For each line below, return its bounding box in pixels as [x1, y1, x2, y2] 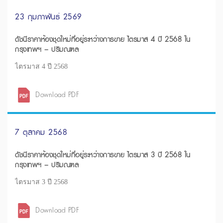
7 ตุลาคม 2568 [15, 125, 67, 138]
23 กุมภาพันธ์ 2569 [15, 10, 82, 23]
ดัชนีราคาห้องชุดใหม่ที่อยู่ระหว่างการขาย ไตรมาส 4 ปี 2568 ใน [15, 33, 191, 45]
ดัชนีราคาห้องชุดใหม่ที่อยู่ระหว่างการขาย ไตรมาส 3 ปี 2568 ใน [15, 149, 191, 161]
